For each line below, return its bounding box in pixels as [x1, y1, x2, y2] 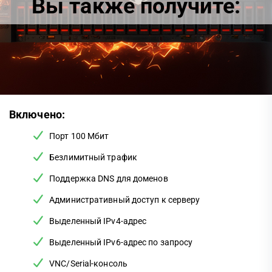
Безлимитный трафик [49, 152, 137, 162]
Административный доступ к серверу [49, 195, 200, 205]
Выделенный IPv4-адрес [49, 216, 147, 226]
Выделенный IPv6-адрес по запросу [49, 237, 193, 247]
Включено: [9, 108, 65, 121]
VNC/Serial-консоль [49, 259, 127, 268]
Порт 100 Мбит [49, 131, 109, 141]
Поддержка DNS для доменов [49, 174, 168, 183]
